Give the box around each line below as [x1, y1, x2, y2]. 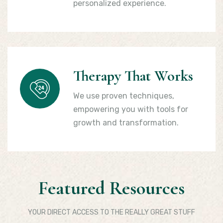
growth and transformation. [73, 118, 179, 127]
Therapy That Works [73, 67, 193, 85]
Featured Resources [38, 177, 185, 200]
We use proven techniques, [73, 91, 174, 101]
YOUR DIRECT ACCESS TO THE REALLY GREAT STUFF [28, 208, 195, 217]
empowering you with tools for [73, 105, 188, 114]
